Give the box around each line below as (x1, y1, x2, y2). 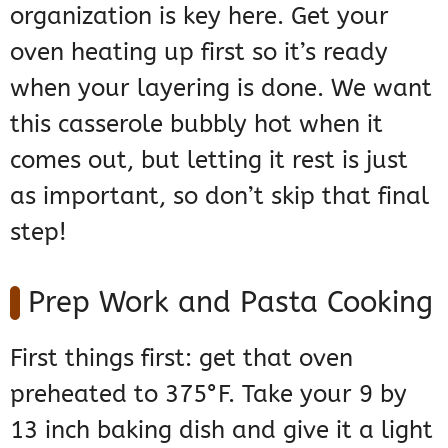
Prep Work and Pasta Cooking (28, 285, 433, 321)
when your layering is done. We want (10, 74, 432, 103)
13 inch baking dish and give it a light (10, 416, 433, 445)
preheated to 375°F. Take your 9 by (10, 380, 407, 409)
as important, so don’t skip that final (10, 182, 429, 211)
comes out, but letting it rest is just (10, 146, 408, 175)
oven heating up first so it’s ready (10, 38, 388, 67)
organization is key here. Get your (10, 2, 389, 31)
